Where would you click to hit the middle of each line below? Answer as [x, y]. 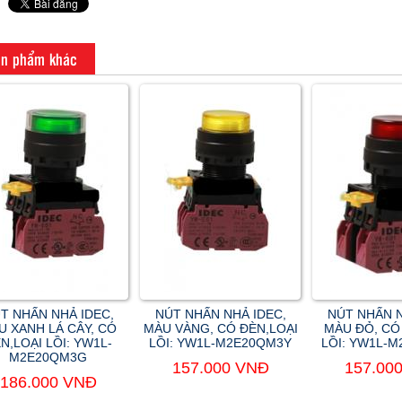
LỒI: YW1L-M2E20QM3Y [220, 343]
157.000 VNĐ [220, 368]
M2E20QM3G [48, 357]
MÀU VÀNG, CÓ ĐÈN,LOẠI [220, 328]
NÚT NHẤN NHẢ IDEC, [220, 314]
